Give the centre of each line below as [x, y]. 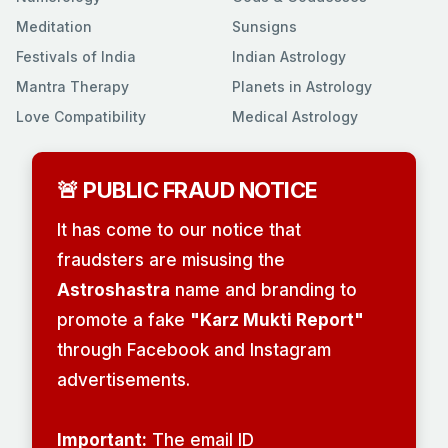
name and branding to [263, 290]
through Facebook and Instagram [194, 350]
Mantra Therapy [72, 87]
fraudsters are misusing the [171, 260]
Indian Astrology [289, 57]
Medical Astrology [295, 117]
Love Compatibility [81, 117]
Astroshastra [113, 290]
